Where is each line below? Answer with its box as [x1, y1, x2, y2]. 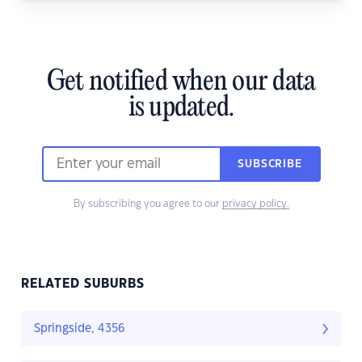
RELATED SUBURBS [21, 278, 145, 291]
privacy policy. [221, 199, 289, 209]
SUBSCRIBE [238, 159, 302, 170]
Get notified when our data [46, 67, 316, 99]
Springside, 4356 [34, 323, 125, 335]
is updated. [128, 93, 234, 124]
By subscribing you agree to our [73, 199, 222, 209]
